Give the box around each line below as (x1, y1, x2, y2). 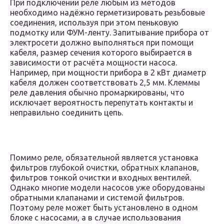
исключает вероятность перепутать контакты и (10, 98, 193, 107)
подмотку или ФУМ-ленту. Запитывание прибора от (10, 28, 209, 37)
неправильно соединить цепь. (10, 108, 123, 117)
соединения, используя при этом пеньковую (10, 18, 178, 27)
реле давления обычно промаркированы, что (10, 88, 184, 97)
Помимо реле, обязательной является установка (10, 153, 198, 162)
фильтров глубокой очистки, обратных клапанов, (10, 163, 199, 172)
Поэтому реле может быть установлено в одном (10, 203, 198, 212)
